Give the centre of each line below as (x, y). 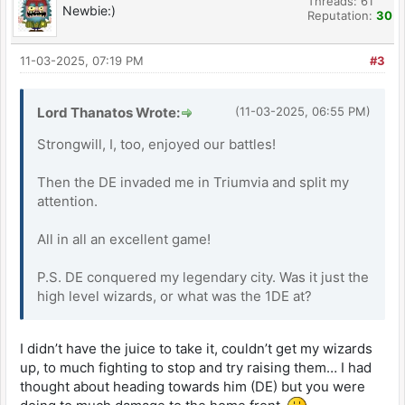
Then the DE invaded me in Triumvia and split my (193, 182)
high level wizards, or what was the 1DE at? (174, 296)
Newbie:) (89, 10)
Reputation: (342, 15)
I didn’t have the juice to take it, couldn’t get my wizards (196, 348)
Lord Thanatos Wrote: (108, 112)
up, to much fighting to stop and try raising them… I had (196, 367)
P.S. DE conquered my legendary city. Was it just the (203, 277)
